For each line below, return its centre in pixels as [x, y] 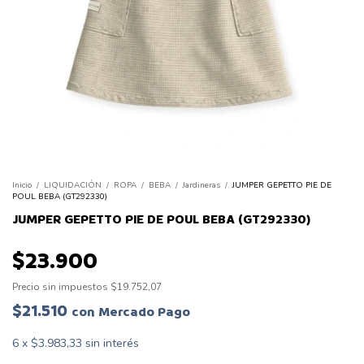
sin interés [112, 343]
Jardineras [201, 185]
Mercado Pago [144, 312]
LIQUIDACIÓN [74, 185]
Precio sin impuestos [61, 287]
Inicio [22, 185]
